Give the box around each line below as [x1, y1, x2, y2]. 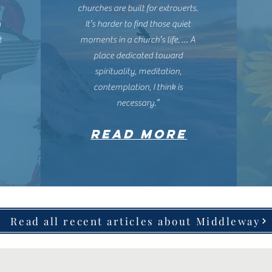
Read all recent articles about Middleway [10, 214, 261, 228]
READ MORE [90, 126, 188, 141]
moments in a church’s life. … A [80, 35, 196, 45]
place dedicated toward [93, 50, 183, 61]
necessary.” [117, 98, 160, 108]
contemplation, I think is [93, 82, 183, 92]
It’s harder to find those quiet [85, 19, 191, 29]
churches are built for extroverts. [78, 3, 199, 13]
